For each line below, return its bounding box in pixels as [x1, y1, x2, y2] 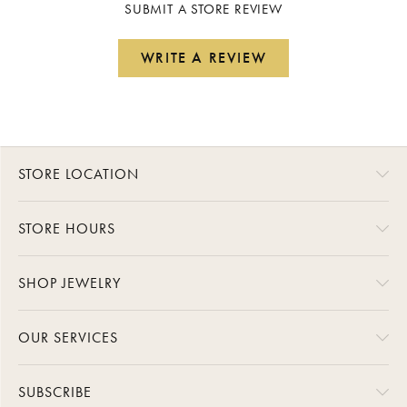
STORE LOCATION [18, 164, 139, 184]
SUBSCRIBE [18, 382, 92, 402]
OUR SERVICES [18, 327, 118, 347]
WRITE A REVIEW [140, 47, 267, 67]
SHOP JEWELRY [18, 273, 121, 293]
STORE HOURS [18, 218, 115, 238]
